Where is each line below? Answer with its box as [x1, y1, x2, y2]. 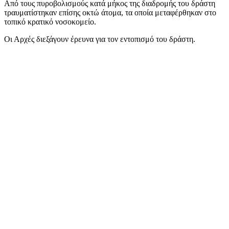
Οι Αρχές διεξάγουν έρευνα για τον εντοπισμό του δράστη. [4, 35, 195, 44]
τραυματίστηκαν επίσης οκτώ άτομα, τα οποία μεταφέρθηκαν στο [4, 8, 216, 17]
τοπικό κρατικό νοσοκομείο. [4, 17, 96, 27]
